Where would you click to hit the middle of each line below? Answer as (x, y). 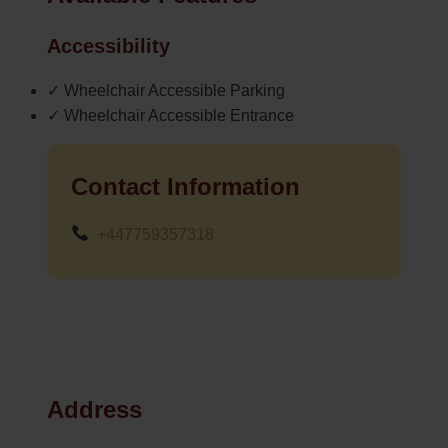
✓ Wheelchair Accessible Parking (166, 90)
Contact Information (185, 186)
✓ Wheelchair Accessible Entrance (170, 115)
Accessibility (108, 45)
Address (94, 409)
